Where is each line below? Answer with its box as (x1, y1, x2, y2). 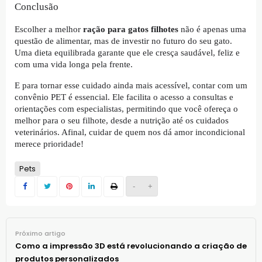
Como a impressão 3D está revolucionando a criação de (15, 240, 247, 251)
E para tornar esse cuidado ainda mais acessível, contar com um (15, 80, 247, 90)
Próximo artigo (15, 228, 65, 238)
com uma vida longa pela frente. (15, 59, 133, 69)
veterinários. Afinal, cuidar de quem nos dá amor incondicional (15, 127, 245, 137)
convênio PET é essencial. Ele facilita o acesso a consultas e (15, 92, 233, 102)
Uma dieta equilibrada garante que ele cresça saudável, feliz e (15, 47, 240, 57)
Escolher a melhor (15, 24, 83, 34)
